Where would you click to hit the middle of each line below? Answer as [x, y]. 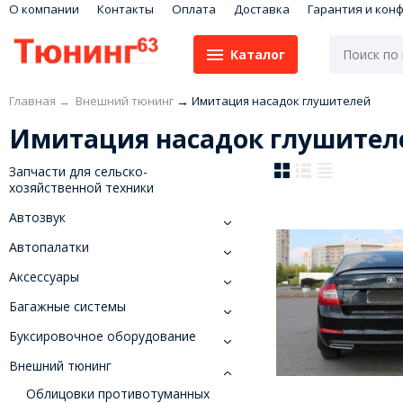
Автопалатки [49, 247]
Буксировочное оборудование [102, 336]
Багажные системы [67, 307]
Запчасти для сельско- [78, 172]
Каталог [257, 54]
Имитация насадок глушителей [281, 101]
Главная [32, 101]
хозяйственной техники [81, 188]
